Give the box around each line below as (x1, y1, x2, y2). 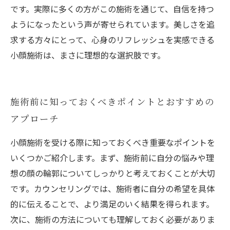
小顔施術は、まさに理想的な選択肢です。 (10, 49, 165, 61)
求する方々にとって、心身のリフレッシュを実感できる (10, 33, 215, 46)
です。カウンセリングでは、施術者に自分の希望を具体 (10, 182, 215, 195)
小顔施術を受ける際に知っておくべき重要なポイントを (10, 136, 215, 148)
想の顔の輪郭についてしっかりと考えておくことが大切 (10, 167, 215, 179)
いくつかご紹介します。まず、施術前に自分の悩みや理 (10, 151, 214, 164)
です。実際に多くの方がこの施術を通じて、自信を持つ (10, 3, 214, 15)
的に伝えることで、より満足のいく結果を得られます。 (10, 198, 214, 210)
